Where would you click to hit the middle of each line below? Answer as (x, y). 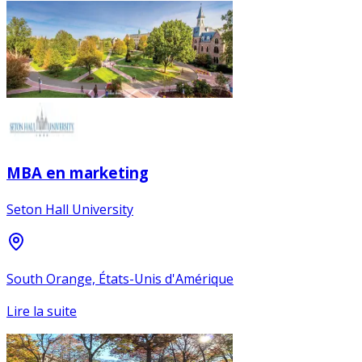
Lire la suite (42, 311)
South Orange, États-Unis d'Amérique (120, 278)
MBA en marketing (78, 173)
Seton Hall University (70, 209)
